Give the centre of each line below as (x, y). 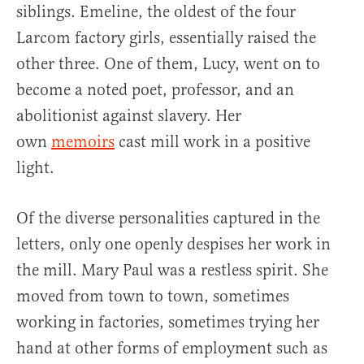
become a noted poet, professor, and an (155, 90)
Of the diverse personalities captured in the (168, 219)
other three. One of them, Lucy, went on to (168, 64)
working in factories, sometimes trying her (168, 323)
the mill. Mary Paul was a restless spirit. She (172, 271)
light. (35, 168)
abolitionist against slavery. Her (129, 116)
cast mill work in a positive (212, 142)
